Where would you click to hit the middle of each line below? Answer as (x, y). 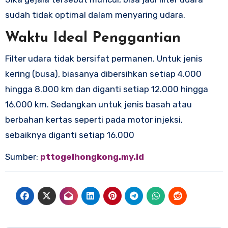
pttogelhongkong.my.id (92, 156)
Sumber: (22, 156)
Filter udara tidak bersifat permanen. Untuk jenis (104, 58)
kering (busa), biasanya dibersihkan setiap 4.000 (103, 74)
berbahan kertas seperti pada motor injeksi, (94, 119)
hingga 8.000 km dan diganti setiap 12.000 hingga (106, 89)
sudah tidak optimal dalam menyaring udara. (95, 15)
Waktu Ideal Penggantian (93, 38)
